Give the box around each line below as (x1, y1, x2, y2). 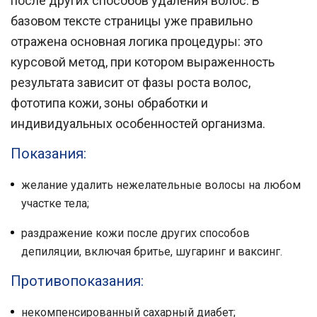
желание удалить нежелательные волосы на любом (21, 178, 301, 192)
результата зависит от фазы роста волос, (11, 75, 250, 90)
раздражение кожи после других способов (21, 226, 250, 240)
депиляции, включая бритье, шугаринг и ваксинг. (21, 245, 282, 258)
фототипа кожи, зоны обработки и (11, 96, 208, 110)
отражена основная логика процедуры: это (11, 34, 263, 49)
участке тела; (21, 197, 89, 210)
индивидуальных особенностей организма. (11, 116, 265, 131)
